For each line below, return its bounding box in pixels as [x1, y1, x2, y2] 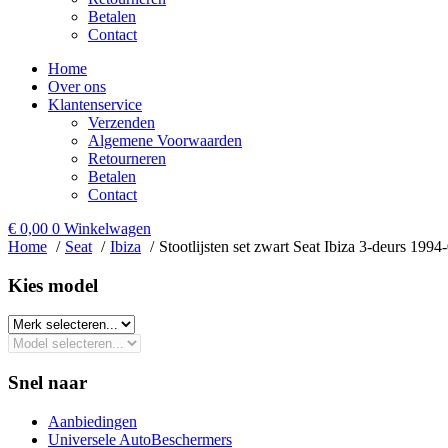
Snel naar [8, 372, 87, 394]
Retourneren [88, 150, 166, 167]
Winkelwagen [64, 220, 151, 237]
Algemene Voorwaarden [88, 132, 242, 149]
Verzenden [88, 114, 155, 131]
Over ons [48, 78, 106, 95]
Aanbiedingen [48, 412, 137, 430]
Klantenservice [48, 96, 142, 113]
